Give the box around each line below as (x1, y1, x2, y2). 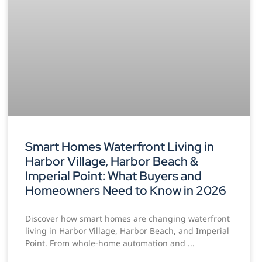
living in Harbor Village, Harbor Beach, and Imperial (25, 225, 230, 236)
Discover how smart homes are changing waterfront (25, 212, 230, 224)
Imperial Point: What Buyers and (25, 167, 202, 184)
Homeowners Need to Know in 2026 (25, 182, 227, 198)
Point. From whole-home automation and (25, 237, 188, 249)
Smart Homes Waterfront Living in (25, 138, 215, 154)
